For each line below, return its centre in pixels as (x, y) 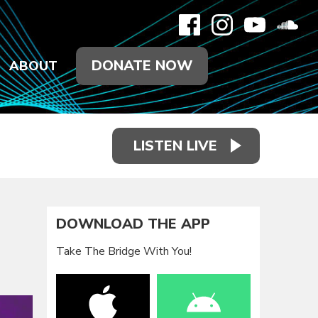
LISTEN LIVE (175, 146)
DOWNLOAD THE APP (133, 224)
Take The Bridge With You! (124, 251)
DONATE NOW (142, 66)
